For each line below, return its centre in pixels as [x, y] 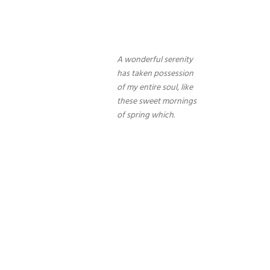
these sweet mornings [157, 102]
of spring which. [146, 115]
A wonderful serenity [155, 60]
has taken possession [155, 74]
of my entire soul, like [155, 88]
